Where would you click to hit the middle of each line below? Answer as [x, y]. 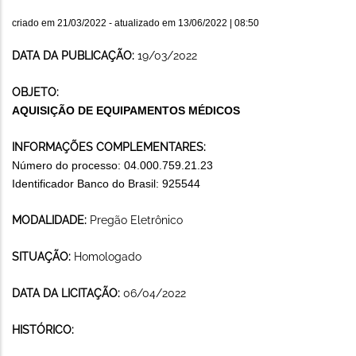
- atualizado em [142, 23]
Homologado [108, 256]
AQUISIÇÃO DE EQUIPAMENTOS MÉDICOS [126, 110]
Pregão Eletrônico [136, 220]
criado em [35, 23]
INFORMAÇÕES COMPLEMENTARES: [109, 147]
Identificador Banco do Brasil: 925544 [106, 183]
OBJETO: [35, 92]
